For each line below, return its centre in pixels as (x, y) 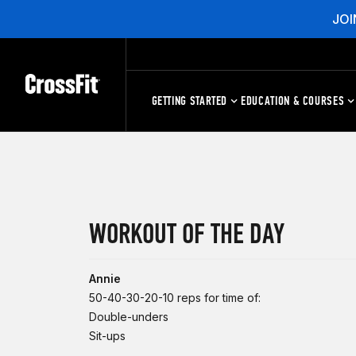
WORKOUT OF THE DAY (187, 234)
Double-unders (129, 317)
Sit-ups (107, 336)
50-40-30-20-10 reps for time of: (175, 298)
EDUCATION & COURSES (293, 101)
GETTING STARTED (190, 101)
